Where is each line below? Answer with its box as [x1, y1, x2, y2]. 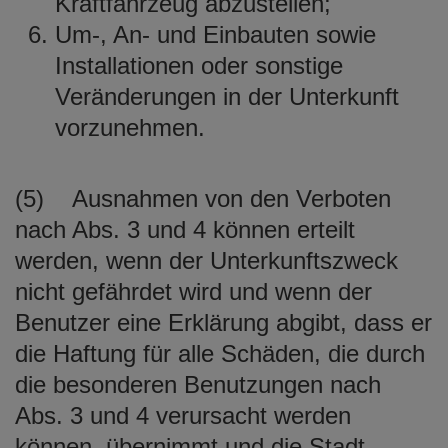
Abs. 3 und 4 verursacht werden [15, 401, 351, 429]
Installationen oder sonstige [55, 51, 343, 79]
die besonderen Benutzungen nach [15, 370, 381, 398]
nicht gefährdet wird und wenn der [15, 277, 372, 305]
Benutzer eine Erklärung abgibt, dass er [15, 308, 432, 336]
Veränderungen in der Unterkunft [55, 82, 399, 110]
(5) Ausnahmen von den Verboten [15, 184, 391, 212]
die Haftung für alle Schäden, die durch [15, 339, 425, 367]
